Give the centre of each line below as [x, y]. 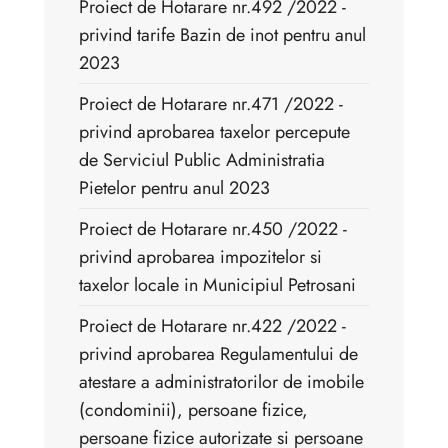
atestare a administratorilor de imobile [221, 382]
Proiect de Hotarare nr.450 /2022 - [213, 229]
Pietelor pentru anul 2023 [174, 188]
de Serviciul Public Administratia [202, 160]
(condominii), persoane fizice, [193, 410]
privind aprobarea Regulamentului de [218, 354]
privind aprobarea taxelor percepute [214, 132]
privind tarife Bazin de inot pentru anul [222, 35]
